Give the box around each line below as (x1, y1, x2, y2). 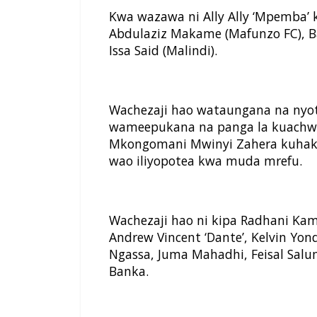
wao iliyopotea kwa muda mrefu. (109, 152, 302, 170)
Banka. (109, 263, 149, 280)
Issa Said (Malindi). (109, 42, 217, 59)
